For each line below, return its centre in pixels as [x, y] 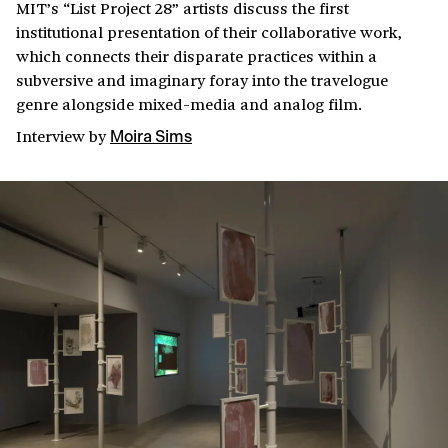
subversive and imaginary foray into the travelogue [202, 79]
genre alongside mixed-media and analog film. [189, 103]
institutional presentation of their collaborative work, [209, 31]
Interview [50, 135]
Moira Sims [151, 136]
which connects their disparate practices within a [196, 55]
